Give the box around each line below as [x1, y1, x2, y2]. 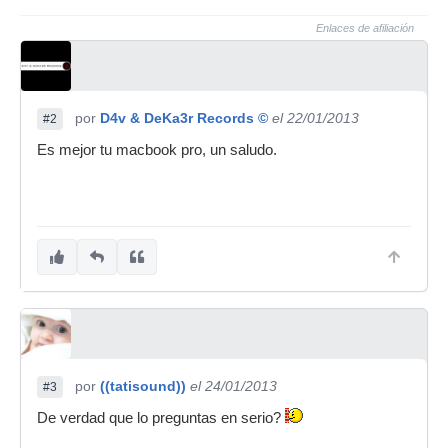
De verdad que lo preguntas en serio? [37, 410, 285, 426]
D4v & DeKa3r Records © [100, 110, 268, 126]
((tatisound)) [100, 378, 186, 394]
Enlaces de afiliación [316, 22, 414, 34]
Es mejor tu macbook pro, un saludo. [37, 142, 277, 158]
